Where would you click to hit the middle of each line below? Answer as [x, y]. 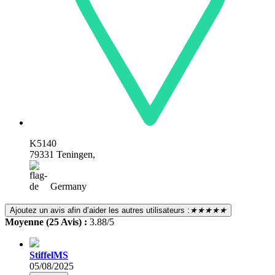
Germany [67, 186]
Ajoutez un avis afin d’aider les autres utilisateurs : [100, 210]
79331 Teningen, [62, 154]
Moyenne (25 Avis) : [47, 222]
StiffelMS [49, 255]
